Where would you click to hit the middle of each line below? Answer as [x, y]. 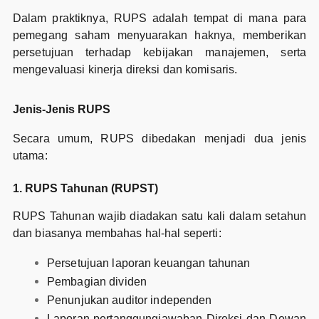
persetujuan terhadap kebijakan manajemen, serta [159, 52]
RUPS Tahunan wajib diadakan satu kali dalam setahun [159, 216]
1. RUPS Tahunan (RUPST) [85, 188]
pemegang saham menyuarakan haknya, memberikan [159, 35]
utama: [30, 155]
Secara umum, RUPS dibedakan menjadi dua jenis [159, 138]
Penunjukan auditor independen [129, 300]
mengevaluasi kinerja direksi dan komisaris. [125, 69]
